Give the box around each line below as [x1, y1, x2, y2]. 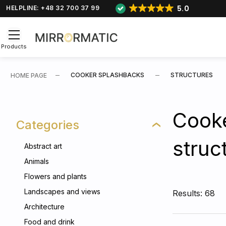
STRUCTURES [171, 71, 213, 79]
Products [1, 42, 27, 50]
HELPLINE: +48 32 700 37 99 [6, 4, 99, 12]
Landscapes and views [24, 187, 100, 196]
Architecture [24, 202, 65, 211]
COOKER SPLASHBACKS [71, 71, 144, 79]
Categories [16, 118, 79, 132]
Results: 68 [173, 188, 215, 198]
